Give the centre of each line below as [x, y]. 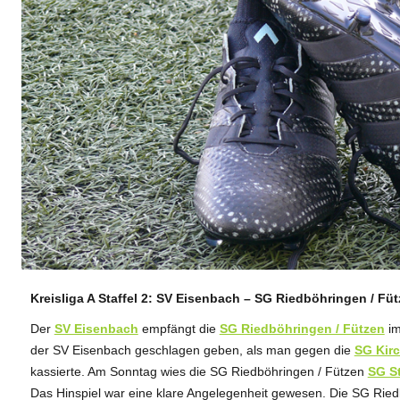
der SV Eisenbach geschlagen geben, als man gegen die [192, 350]
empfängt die [179, 328]
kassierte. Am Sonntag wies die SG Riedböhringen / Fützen [199, 371]
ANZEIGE [346, 298]
